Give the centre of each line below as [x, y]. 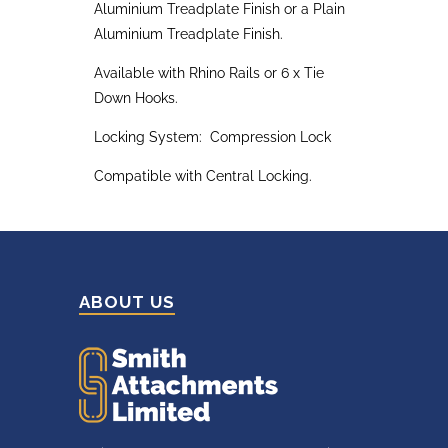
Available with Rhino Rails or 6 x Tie [209, 72]
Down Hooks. [136, 97]
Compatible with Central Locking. [203, 175]
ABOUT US [127, 301]
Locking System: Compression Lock [212, 136]
